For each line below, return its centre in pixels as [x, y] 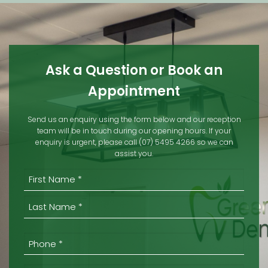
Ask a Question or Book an [134, 71]
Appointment [134, 92]
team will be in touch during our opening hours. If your [134, 131]
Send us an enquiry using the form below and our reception [134, 120]
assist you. [134, 154]
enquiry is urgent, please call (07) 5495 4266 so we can [134, 142]
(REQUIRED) [47, 176]
